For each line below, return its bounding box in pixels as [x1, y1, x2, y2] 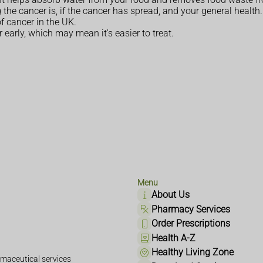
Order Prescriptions [151, 218, 231, 230]
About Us [151, 189, 190, 201]
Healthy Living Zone [151, 247, 234, 258]
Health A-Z [151, 232, 196, 244]
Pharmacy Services [151, 203, 231, 215]
